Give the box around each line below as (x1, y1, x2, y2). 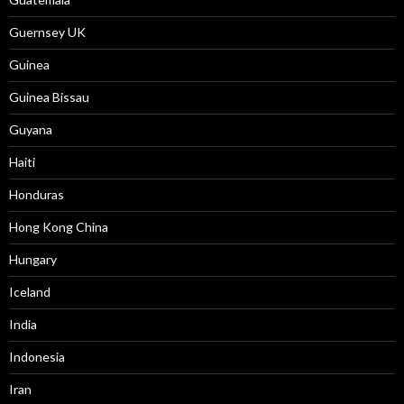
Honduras (9, 187, 64, 202)
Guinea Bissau (9, 89, 89, 105)
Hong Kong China (9, 219, 108, 234)
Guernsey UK (9, 24, 86, 40)
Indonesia (9, 349, 65, 364)
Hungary (9, 252, 57, 267)
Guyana (9, 122, 52, 137)
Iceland (9, 284, 50, 299)
